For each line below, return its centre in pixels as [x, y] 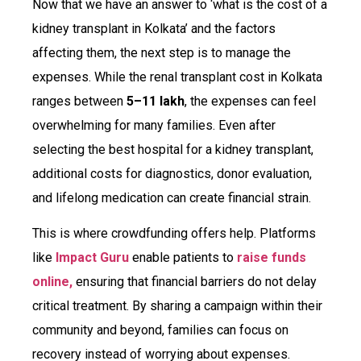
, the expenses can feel [250, 101]
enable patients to [185, 258]
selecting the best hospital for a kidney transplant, [173, 149]
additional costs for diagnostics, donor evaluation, [172, 173]
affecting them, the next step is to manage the [162, 52]
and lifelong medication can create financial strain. [172, 197]
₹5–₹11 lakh [156, 101]
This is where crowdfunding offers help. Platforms [174, 234]
